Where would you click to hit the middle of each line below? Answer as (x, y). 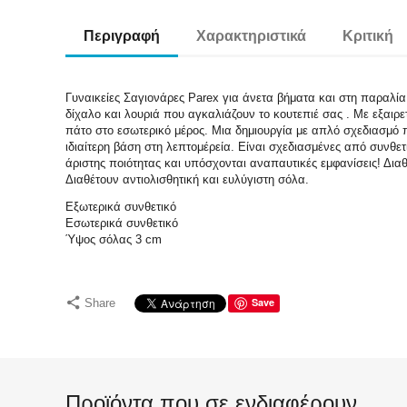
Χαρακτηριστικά (252, 36)
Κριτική (368, 36)
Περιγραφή (122, 36)
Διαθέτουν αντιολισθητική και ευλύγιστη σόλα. (188, 179)
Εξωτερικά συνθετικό (121, 207)
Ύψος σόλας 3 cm (114, 239)
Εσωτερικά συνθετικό (122, 223)
